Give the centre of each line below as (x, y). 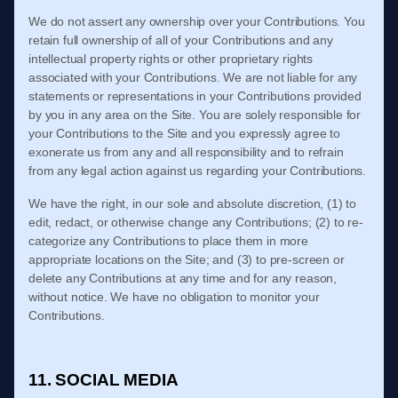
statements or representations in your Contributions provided (195, 96)
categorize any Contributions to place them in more (168, 241)
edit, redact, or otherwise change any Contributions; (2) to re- (196, 222)
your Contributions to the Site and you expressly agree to (184, 133)
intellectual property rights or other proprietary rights (171, 59)
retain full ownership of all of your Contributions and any (181, 40)
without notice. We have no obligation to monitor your (174, 297)
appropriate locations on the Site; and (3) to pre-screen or (187, 259)
